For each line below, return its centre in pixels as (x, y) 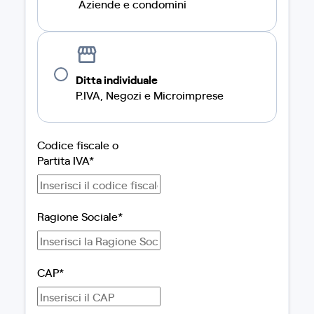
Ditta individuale (117, 79)
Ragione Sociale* (80, 216)
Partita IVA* (66, 160)
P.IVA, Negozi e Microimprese (150, 95)
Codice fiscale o (78, 144)
